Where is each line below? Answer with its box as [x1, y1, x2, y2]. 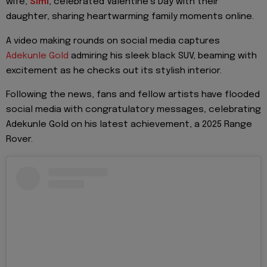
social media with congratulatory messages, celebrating [6, 105, 261, 115]
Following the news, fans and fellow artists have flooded [6, 90, 260, 100]
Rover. [6, 135, 33, 145]
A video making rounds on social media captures [6, 36, 220, 46]
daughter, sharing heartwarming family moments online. [6, 12, 254, 22]
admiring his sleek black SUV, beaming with [69, 51, 257, 61]
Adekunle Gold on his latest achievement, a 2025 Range [6, 120, 252, 130]
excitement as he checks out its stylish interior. [6, 66, 222, 76]
